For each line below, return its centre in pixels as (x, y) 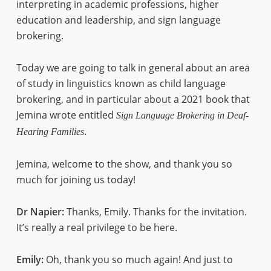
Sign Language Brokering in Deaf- (182, 115)
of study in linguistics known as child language (121, 83)
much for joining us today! (76, 180)
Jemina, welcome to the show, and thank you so (124, 164)
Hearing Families (50, 132)
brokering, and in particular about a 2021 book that (133, 99)
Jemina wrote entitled (66, 115)
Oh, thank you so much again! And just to (138, 260)
